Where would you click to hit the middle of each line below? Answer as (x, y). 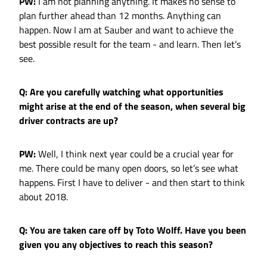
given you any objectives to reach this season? (116, 245)
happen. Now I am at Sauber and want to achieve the (126, 30)
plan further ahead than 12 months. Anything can (120, 16)
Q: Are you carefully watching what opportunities (121, 92)
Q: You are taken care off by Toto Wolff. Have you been (133, 230)
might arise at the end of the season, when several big (132, 106)
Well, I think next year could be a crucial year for (135, 154)
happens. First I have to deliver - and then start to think (132, 183)
